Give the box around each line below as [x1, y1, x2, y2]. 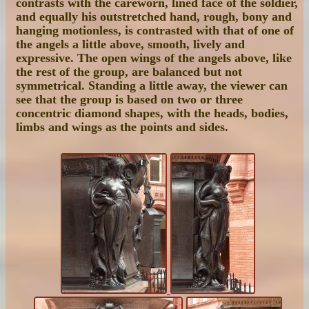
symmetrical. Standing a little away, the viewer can [16, 79, 288, 93]
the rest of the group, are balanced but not [16, 65, 242, 79]
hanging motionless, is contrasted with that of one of [16, 23, 294, 38]
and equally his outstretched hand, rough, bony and [16, 10, 292, 24]
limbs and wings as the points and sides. [16, 120, 228, 134]
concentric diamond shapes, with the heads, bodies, [16, 106, 288, 121]
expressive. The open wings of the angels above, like [16, 51, 292, 66]
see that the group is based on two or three [16, 92, 243, 107]
